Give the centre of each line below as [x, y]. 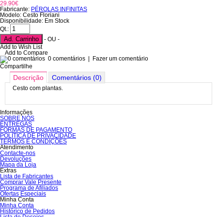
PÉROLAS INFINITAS [59, 9]
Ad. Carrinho [21, 39]
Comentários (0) [77, 77]
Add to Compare [26, 53]
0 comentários [67, 59]
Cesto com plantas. [38, 88]
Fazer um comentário [120, 59]
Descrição [28, 77]
